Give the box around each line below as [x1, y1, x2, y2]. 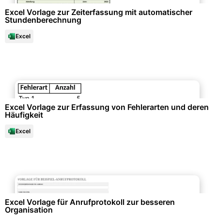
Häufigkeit [5, 110, 43, 120]
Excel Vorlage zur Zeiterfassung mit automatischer [5, 7, 192, 17]
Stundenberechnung [5, 15, 81, 25]
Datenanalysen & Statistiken [56, 73, 161, 83]
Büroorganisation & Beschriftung [47, 168, 170, 178]
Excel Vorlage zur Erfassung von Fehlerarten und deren [5, 102, 209, 112]
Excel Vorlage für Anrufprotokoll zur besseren [5, 197, 175, 207]
